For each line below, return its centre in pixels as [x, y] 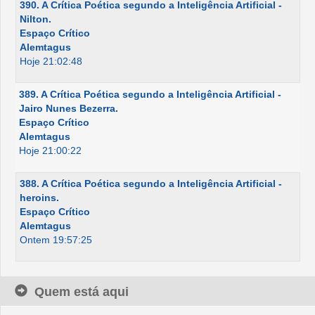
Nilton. [36, 19]
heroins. [39, 198]
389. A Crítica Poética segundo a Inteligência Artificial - [150, 95]
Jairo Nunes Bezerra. [69, 109]
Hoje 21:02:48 [51, 62]
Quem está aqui [82, 292]
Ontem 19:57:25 [56, 240]
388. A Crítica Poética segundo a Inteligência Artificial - [151, 184]
